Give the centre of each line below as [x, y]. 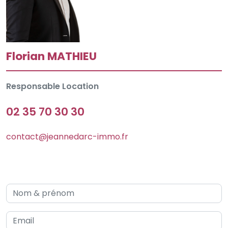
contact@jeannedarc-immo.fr [67, 137]
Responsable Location [52, 87]
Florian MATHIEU [51, 56]
